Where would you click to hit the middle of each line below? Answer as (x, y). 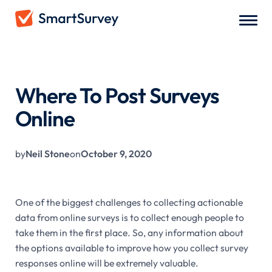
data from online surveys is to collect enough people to (129, 217)
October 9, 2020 (116, 154)
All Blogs (31, 61)
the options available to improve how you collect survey (131, 248)
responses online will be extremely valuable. (107, 263)
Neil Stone (47, 154)
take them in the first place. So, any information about (129, 233)
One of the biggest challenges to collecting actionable (129, 202)
